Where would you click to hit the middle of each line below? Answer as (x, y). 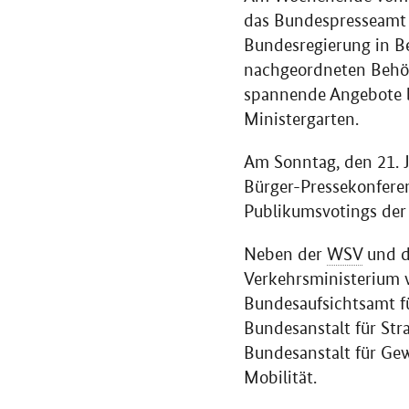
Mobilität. (280, 378)
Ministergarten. (304, 120)
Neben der (285, 255)
